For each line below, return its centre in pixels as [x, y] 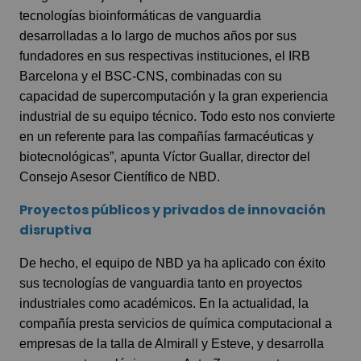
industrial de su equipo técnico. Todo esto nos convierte [177, 116]
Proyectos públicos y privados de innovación [172, 210]
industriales [52, 303]
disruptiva [56, 230]
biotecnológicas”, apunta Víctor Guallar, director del [165, 156]
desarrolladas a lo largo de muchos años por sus [158, 35]
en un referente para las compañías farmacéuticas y [166, 136]
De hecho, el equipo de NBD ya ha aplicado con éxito [172, 263]
